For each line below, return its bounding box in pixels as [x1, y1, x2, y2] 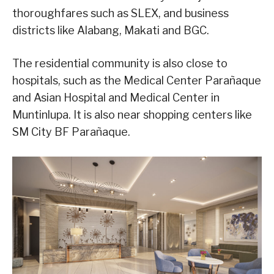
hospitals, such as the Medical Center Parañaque [12, 74, 261, 87]
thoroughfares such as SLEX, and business [12, 7, 229, 20]
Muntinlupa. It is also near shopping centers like [12, 108, 252, 122]
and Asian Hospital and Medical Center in [12, 91, 220, 105]
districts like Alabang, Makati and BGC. [12, 24, 209, 37]
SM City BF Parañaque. [12, 125, 130, 139]
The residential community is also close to [12, 57, 228, 70]
